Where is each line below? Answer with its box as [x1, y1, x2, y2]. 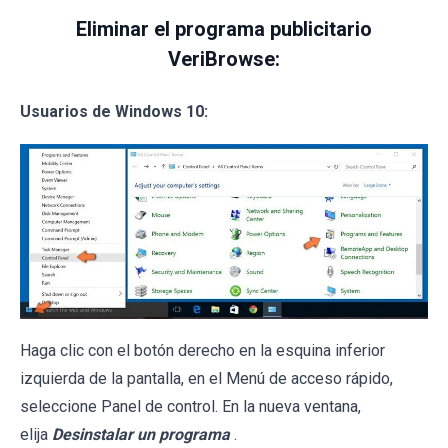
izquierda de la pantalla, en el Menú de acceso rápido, [20, 368, 393, 388]
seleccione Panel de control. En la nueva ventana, [20, 396, 361, 416]
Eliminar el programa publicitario [76, 17, 372, 42]
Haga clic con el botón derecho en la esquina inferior [20, 340, 385, 360]
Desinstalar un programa [52, 424, 230, 444]
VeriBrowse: [168, 47, 280, 72]
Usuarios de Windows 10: [20, 102, 208, 122]
